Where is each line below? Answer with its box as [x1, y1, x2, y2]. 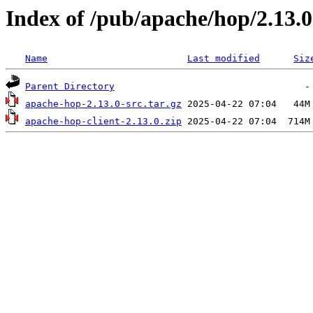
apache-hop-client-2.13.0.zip [25, 116, 182, 127]
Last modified [187, 53, 260, 64]
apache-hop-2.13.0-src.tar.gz [25, 99, 182, 110]
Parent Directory [25, 81, 115, 92]
